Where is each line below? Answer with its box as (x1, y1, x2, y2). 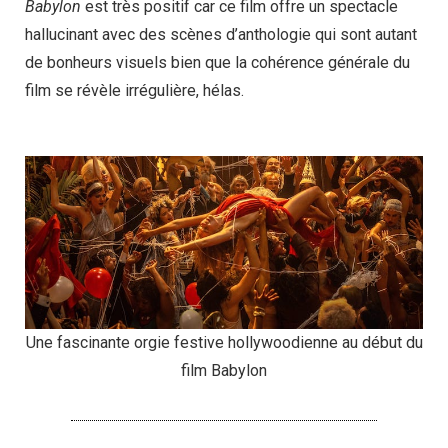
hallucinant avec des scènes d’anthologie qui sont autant (25, 24, 417, 44)
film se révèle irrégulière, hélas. (25, 80, 244, 100)
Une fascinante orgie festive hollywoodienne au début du (25, 332, 423, 352)
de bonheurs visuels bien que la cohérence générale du (25, 52, 410, 72)
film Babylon (181, 360, 267, 380)
